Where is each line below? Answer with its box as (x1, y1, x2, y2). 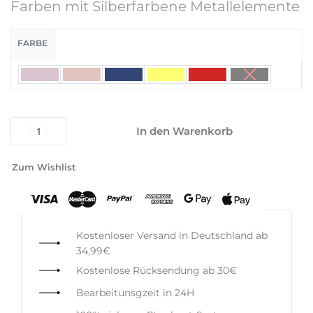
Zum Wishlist (12, 161, 76, 173)
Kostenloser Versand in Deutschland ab (75, 228, 268, 242)
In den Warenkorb (136, 124, 233, 138)
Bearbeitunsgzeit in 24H (75, 286, 194, 299)
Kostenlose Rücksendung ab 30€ (75, 263, 237, 277)
